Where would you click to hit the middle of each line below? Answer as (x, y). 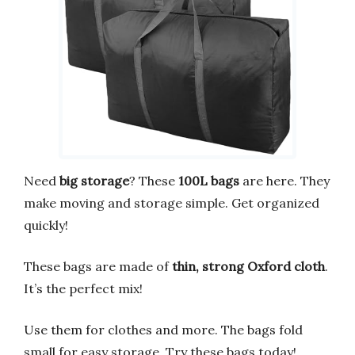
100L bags (209, 181)
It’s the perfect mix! (83, 289)
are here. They (284, 181)
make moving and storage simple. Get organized (172, 203)
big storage (94, 181)
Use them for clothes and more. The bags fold (163, 330)
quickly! (46, 225)
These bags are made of (98, 267)
